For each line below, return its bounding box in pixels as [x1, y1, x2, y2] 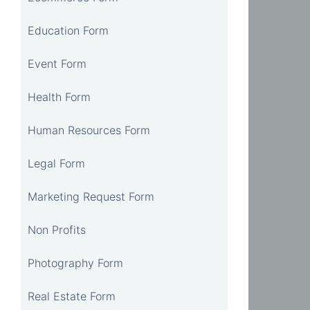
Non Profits [28, 222, 86, 237]
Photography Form [28, 255, 123, 270]
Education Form [28, 23, 109, 37]
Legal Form [28, 156, 85, 170]
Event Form [28, 56, 86, 71]
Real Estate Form [28, 289, 116, 303]
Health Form [28, 89, 91, 104]
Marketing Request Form [28, 189, 154, 203]
